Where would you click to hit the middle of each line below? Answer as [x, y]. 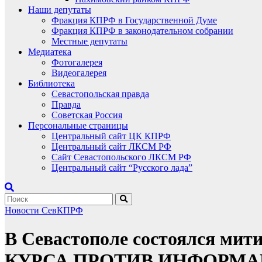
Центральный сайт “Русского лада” [122, 168]
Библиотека [51, 83]
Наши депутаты [60, 10]
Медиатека [50, 52]
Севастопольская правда [100, 94]
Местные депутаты [89, 41]
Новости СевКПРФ [44, 210]
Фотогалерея [77, 62]
